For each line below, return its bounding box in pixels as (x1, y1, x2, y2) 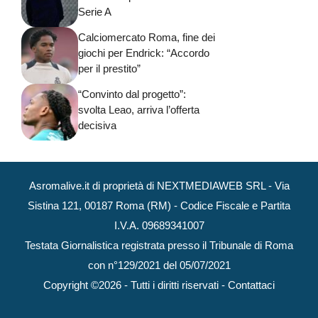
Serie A (78, 6, 111, 18)
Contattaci (228, 278, 275, 291)
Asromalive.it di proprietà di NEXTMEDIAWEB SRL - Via (28, 179, 290, 192)
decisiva (78, 119, 116, 132)
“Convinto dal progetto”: (78, 88, 186, 101)
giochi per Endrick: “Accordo (78, 47, 209, 60)
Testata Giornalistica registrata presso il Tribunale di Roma (25, 238, 293, 251)
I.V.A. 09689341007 (114, 219, 204, 231)
